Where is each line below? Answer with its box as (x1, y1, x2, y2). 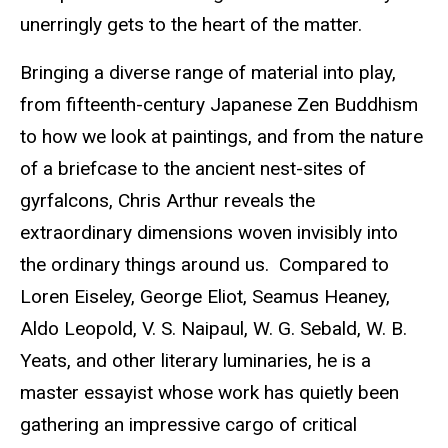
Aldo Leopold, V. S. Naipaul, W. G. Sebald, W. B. (20, 317, 407, 341)
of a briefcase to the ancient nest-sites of (20, 157, 366, 181)
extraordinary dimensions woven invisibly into (20, 221, 398, 245)
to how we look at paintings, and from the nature (20, 125, 423, 149)
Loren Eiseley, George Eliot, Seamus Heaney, (20, 285, 390, 309)
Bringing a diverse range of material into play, (20, 61, 396, 85)
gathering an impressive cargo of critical (20, 413, 357, 437)
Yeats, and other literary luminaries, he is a (20, 349, 371, 373)
